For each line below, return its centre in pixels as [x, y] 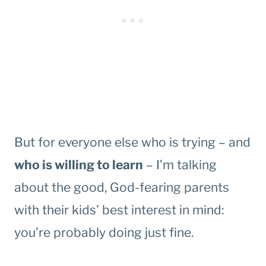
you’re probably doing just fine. [104, 233]
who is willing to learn [79, 165]
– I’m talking [180, 165]
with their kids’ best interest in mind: [121, 210]
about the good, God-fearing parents [122, 188]
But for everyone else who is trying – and [132, 142]
